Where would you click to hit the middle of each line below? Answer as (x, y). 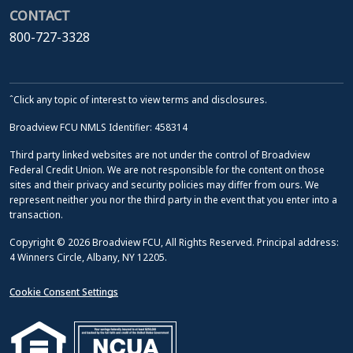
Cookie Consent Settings (64, 292)
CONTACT (40, 16)
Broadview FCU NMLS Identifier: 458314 (98, 128)
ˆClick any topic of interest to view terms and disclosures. (138, 100)
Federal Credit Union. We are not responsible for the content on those (167, 170)
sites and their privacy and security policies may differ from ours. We (164, 185)
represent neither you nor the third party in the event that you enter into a (173, 200)
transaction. (36, 215)
